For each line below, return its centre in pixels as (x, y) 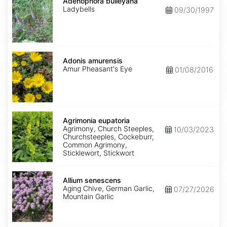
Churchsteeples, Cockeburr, (108, 137)
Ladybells (79, 9)
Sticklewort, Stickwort (99, 153)
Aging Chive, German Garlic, (109, 188)
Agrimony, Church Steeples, (108, 129)
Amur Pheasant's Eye (98, 69)
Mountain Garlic (88, 197)
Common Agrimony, (95, 145)
